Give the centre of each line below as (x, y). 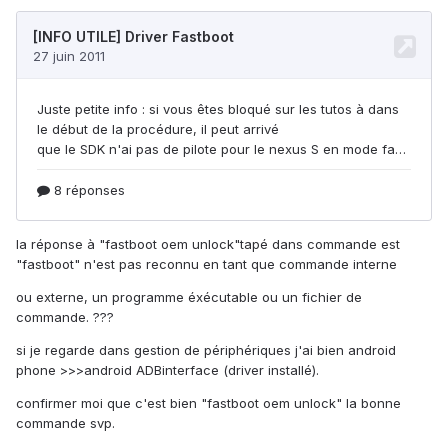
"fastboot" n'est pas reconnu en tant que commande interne (206, 264)
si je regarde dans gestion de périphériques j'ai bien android (206, 350)
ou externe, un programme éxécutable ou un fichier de (189, 297)
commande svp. (65, 423)
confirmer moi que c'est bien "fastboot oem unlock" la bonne (208, 403)
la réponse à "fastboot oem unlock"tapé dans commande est (208, 244)
